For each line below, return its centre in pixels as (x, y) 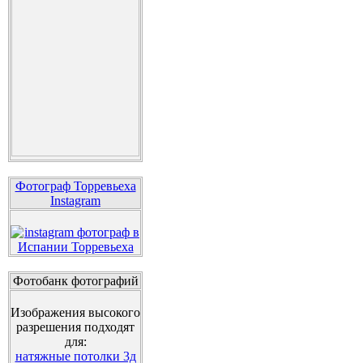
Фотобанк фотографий (75, 281)
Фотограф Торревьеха (75, 186)
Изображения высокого (75, 312)
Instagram (75, 201)
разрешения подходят (75, 327)
